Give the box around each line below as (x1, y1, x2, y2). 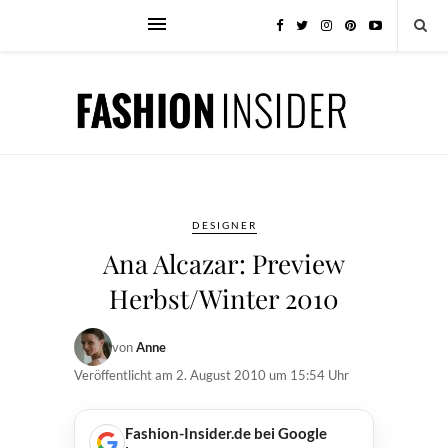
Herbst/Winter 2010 (109, 281, 339, 316)
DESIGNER (191, 219, 257, 231)
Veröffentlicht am (74, 367, 176, 383)
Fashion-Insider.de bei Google (125, 424, 327, 442)
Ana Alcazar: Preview (103, 246, 345, 281)
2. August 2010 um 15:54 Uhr (176, 367, 349, 383)
